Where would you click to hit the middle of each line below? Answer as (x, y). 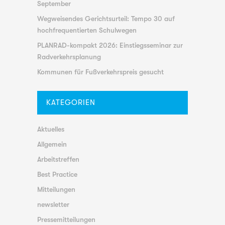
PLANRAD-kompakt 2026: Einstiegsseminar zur (110, 45)
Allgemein (52, 144)
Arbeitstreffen (58, 159)
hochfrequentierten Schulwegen (87, 30)
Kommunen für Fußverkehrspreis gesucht (100, 72)
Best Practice (57, 175)
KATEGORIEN (71, 103)
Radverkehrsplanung (69, 57)
